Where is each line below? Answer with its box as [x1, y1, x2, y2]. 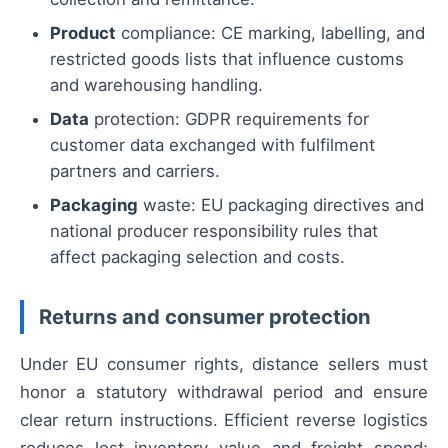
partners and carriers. [50, 160, 220, 181]
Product [50, 22, 116, 43]
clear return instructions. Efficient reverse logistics [20, 410, 428, 431]
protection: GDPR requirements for [89, 108, 369, 129]
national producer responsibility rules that [50, 220, 378, 241]
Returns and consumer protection [39, 303, 371, 329]
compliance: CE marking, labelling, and [116, 22, 425, 43]
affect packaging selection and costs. [50, 246, 345, 267]
